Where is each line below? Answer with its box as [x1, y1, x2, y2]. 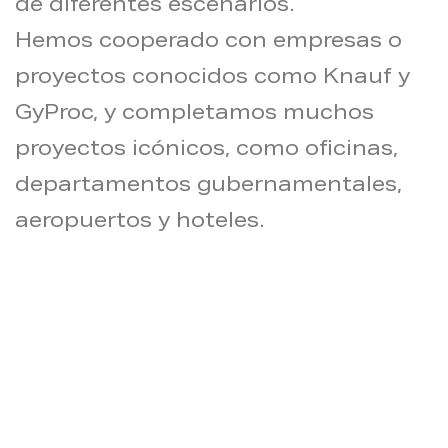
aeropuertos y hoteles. [15, 213, 265, 234]
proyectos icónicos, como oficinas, [15, 141, 398, 162]
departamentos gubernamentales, [15, 177, 402, 198]
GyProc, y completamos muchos [15, 105, 374, 126]
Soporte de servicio [15, 419, 239, 440]
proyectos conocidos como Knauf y [15, 69, 410, 90]
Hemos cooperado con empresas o [15, 33, 402, 54]
